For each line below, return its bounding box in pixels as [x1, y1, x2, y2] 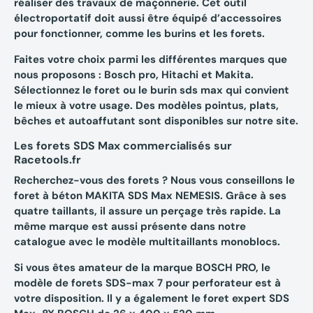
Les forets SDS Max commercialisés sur [14, 138, 232, 154]
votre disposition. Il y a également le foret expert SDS [14, 291, 289, 306]
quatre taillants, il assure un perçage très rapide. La [14, 204, 281, 219]
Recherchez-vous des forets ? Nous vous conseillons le [14, 173, 295, 188]
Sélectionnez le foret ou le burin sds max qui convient [14, 83, 289, 98]
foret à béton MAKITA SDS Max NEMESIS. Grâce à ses [14, 189, 286, 203]
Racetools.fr [14, 152, 81, 168]
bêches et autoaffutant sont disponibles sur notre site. [14, 114, 298, 129]
